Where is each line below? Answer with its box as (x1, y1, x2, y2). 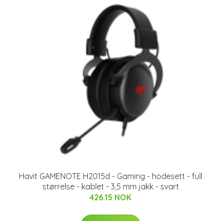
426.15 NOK (90, 192, 131, 202)
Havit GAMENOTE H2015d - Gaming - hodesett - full (19, 171, 202, 181)
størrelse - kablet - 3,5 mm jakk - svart (42, 181, 179, 191)
